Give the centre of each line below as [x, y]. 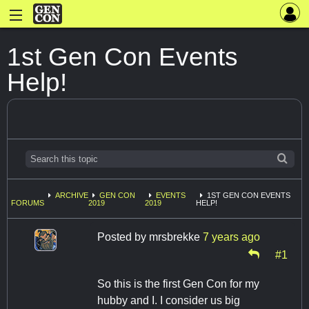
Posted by [123, 237]
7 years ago [231, 237]
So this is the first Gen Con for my [178, 283]
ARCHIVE [72, 196]
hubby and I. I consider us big [169, 300]
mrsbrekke [175, 237]
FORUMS [28, 203]
